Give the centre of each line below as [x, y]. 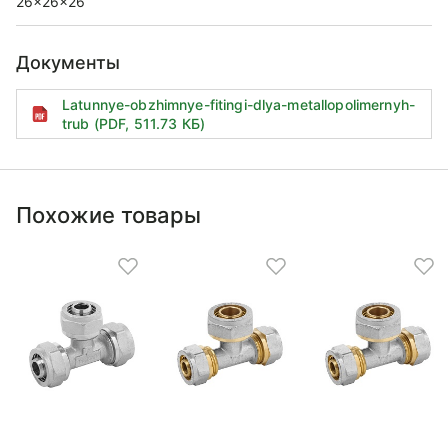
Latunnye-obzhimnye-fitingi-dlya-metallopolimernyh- [239, 104]
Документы [68, 62]
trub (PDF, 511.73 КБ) [133, 123]
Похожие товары [108, 215]
